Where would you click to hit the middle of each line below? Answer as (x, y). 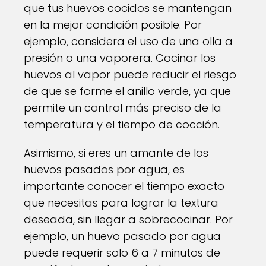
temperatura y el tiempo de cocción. (122, 124)
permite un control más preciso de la (123, 108)
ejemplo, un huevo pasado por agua (122, 236)
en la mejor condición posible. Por (113, 25)
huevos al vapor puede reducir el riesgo (130, 75)
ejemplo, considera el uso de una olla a (128, 41)
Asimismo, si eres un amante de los (116, 153)
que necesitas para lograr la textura (121, 203)
